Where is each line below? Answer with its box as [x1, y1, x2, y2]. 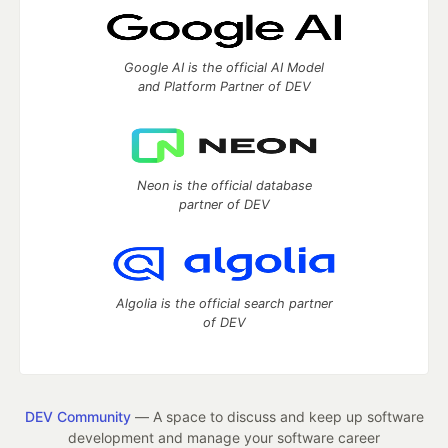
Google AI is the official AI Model [124, 60, 324, 76]
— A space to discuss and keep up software [130, 408, 424, 426]
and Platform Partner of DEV [137, 79, 311, 95]
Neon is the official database [136, 178, 312, 194]
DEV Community [24, 408, 131, 426]
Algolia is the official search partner [115, 296, 333, 312]
